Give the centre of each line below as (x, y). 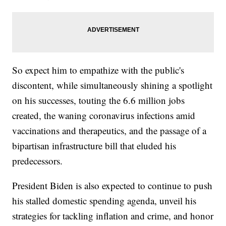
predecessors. (38, 160)
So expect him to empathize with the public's (98, 70)
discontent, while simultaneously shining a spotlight (112, 85)
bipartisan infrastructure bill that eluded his (94, 145)
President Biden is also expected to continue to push (112, 185)
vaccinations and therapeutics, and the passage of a (109, 130)
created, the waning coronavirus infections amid (104, 115)
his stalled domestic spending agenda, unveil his (104, 200)
